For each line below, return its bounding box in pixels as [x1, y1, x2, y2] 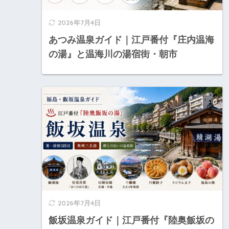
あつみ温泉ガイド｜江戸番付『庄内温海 [49, 34, 214, 45]
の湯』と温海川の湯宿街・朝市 [49, 49, 177, 59]
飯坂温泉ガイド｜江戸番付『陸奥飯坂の [49, 215, 214, 226]
